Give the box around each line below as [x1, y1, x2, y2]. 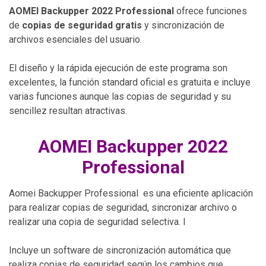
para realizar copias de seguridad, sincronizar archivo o [9, 201, 237, 213]
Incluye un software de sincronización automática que [9, 244, 231, 256]
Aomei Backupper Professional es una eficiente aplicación [9, 187, 253, 199]
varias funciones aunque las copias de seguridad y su [9, 90, 231, 102]
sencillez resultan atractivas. [9, 104, 129, 116]
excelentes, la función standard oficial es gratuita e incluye [9, 76, 251, 88]
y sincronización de [142, 19, 224, 31]
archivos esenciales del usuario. [9, 33, 142, 45]
